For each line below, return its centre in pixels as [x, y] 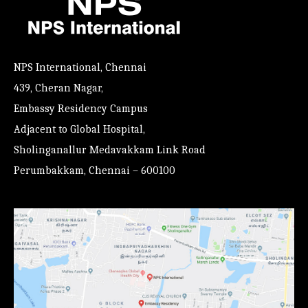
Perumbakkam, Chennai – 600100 [95, 171]
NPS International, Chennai [80, 68]
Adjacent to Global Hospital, [79, 130]
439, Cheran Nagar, [58, 88]
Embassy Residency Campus [81, 109]
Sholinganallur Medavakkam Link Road [110, 150]
